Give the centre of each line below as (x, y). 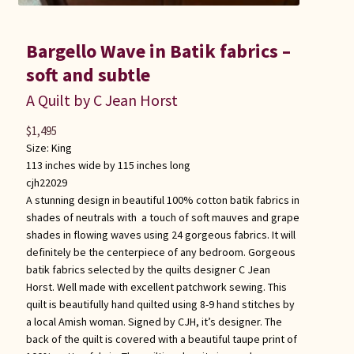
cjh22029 (46, 182)
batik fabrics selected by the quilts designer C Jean (148, 269)
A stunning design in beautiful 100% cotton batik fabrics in (162, 200)
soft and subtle (88, 74)
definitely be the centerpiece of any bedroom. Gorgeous (160, 252)
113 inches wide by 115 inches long (108, 165)
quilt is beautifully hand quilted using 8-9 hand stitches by (160, 304)
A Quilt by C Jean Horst (102, 100)
